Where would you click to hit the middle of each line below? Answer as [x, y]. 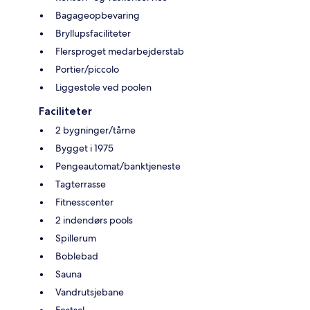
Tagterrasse [81, 184]
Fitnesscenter [84, 202]
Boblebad [77, 256]
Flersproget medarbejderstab [120, 52]
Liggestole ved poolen [103, 88]
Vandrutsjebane [90, 292]
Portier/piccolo [87, 70]
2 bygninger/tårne [95, 130]
